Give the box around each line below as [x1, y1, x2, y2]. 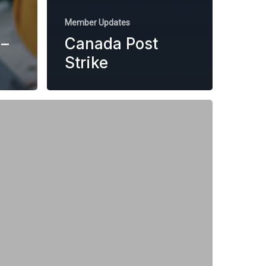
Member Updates [65, 17, 130, 27]
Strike [65, 53, 108, 72]
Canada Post [65, 34, 158, 53]
